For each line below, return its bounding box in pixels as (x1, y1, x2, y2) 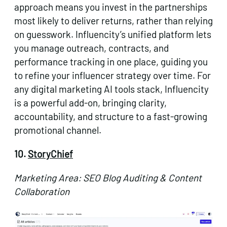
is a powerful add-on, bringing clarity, (14, 97, 167, 109)
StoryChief (28, 148, 73, 160)
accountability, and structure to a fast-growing (14, 110, 207, 123)
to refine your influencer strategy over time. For (14, 69, 211, 82)
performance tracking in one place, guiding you (14, 56, 208, 68)
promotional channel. (14, 124, 101, 136)
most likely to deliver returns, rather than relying (14, 15, 213, 27)
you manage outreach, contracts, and (14, 42, 169, 54)
